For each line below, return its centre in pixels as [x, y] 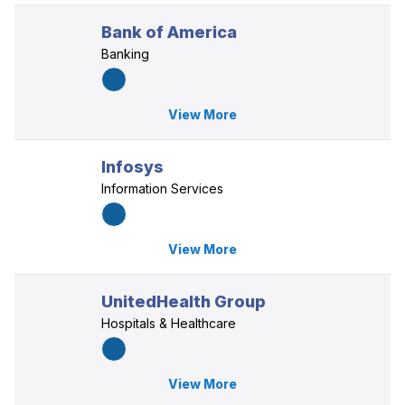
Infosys [132, 167]
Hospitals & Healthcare [169, 323]
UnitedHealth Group [184, 301]
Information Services [162, 188]
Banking [125, 54]
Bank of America [169, 32]
